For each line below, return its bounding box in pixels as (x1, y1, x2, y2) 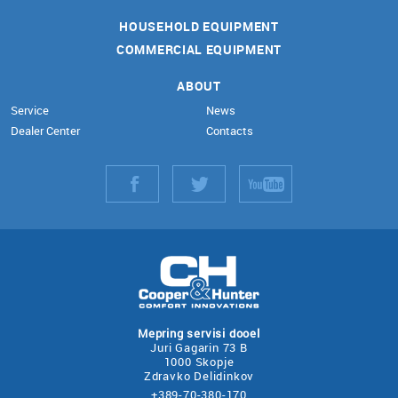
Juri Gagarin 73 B (150, 339, 248, 355)
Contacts (205, 123, 253, 139)
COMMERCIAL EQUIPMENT (116, 41, 282, 58)
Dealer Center (11, 123, 80, 139)
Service (11, 102, 49, 118)
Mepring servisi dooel (138, 325, 260, 341)
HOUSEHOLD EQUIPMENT (119, 18, 279, 35)
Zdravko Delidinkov (143, 368, 255, 384)
